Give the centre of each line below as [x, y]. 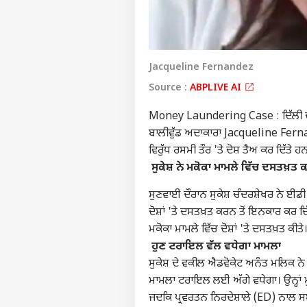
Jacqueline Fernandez [201, 67]
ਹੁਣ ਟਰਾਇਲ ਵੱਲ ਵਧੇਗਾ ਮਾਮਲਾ [215, 247]
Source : [169, 88]
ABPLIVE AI [217, 88]
